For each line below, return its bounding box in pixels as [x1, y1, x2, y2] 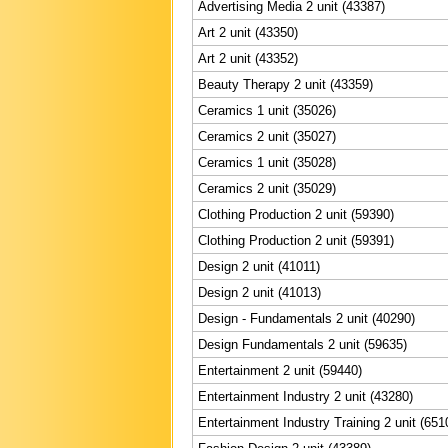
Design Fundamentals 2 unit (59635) [198, 336, 407, 352]
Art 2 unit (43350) [198, 24, 298, 40]
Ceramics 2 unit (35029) [198, 180, 336, 196]
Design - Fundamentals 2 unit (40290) [198, 310, 415, 326]
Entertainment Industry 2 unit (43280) [198, 388, 413, 404]
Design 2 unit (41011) [198, 258, 320, 274]
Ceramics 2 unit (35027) [198, 128, 336, 144]
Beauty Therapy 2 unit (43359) [198, 76, 373, 92]
